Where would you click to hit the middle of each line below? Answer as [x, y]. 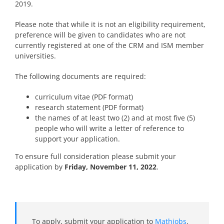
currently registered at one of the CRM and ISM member [109, 45]
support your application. [77, 139]
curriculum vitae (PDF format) [84, 97]
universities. [35, 56]
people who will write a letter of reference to [109, 128]
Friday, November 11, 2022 [110, 167]
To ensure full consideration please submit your [95, 156]
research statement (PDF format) [89, 107]
